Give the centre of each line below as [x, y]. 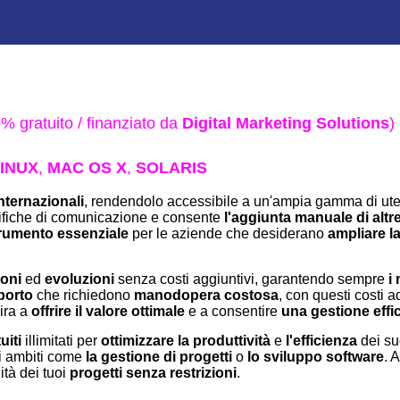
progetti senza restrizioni [153, 373]
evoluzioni [79, 279]
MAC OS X [87, 168]
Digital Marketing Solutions [286, 123]
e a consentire [233, 311]
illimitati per [61, 341]
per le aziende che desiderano [228, 233]
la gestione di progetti [159, 357]
